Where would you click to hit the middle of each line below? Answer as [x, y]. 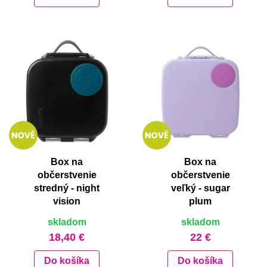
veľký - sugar [200, 188]
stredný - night [67, 188]
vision [67, 201]
